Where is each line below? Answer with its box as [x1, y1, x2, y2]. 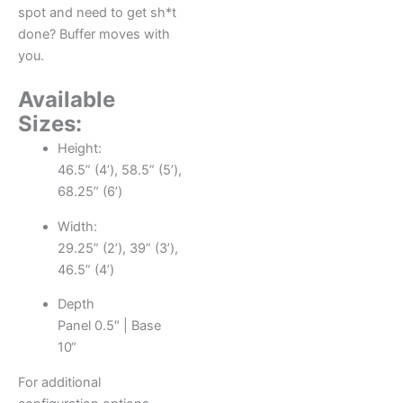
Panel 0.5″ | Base [57, 318, 161, 335]
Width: [57, 218, 97, 235]
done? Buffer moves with [18, 25, 170, 42]
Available [18, 86, 115, 113]
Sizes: [18, 111, 82, 138]
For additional [18, 373, 101, 390]
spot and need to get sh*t [18, 4, 176, 21]
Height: [57, 140, 102, 157]
